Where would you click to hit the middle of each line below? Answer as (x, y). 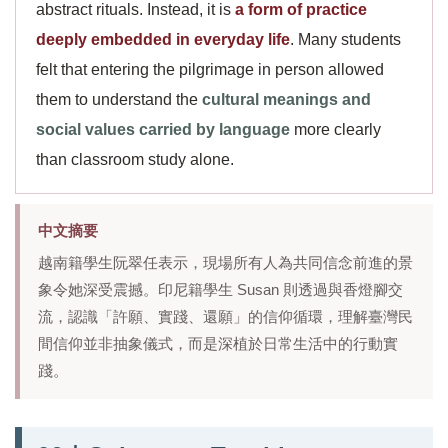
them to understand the (119, 99)
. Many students (345, 39)
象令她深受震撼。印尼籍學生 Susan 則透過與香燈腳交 (220, 290)
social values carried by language (163, 129)
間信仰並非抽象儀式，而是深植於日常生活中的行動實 (218, 344)
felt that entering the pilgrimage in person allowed (210, 69)
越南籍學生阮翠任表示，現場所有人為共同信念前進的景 (225, 263)
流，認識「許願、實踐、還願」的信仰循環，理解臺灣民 (225, 317)
